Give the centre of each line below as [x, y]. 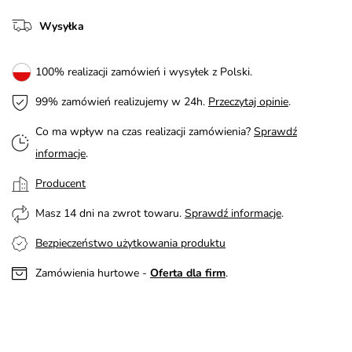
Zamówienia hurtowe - [93, 273]
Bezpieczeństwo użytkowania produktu [130, 243]
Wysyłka [62, 26]
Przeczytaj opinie [248, 101]
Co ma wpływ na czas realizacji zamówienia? [145, 131]
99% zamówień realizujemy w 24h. [122, 101]
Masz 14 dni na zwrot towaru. [110, 213]
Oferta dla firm [188, 273]
